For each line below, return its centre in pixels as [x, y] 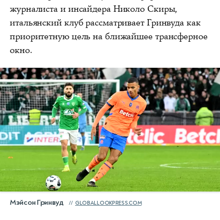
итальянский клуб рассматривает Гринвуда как [105, 23]
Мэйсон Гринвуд [37, 202]
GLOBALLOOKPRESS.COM [108, 203]
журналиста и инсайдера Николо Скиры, [94, 9]
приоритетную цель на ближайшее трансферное [109, 36]
